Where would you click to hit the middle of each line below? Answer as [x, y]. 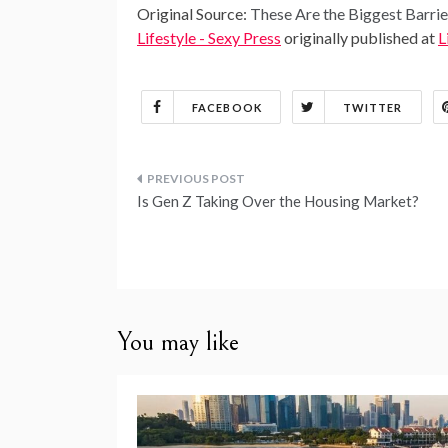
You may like [178, 342]
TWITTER [372, 107]
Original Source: [193, 13]
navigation [202, 235]
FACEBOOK [227, 107]
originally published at [359, 37]
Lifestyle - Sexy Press [209, 37]
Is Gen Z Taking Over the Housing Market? [278, 201]
